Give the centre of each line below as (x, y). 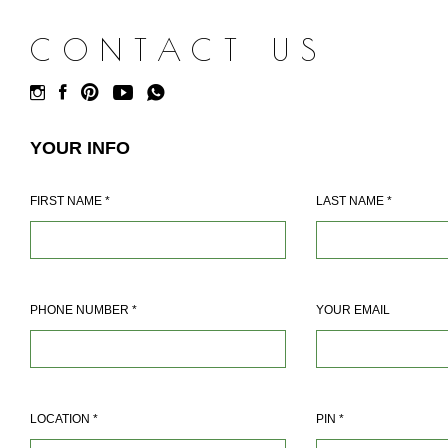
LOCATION (61, 419)
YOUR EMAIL (353, 310)
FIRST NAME (67, 201)
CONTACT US (179, 50)
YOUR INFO (80, 148)
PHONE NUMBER (81, 310)
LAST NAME (351, 201)
